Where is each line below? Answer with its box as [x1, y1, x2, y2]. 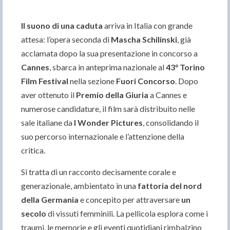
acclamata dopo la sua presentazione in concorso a [21, 48, 198, 59]
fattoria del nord [138, 181, 202, 191]
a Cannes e [148, 90, 187, 100]
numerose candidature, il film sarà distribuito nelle [21, 104, 195, 114]
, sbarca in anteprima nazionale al [49, 62, 166, 72]
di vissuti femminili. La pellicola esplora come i [46, 208, 208, 219]
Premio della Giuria [76, 90, 148, 100]
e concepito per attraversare [79, 195, 181, 205]
